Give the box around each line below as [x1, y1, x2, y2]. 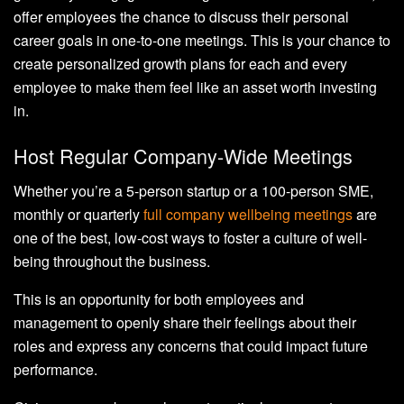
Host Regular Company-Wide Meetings [14, 141, 353, 170]
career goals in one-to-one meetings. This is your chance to [14, 30, 390, 51]
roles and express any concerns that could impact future [14, 335, 368, 356]
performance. [14, 358, 97, 380]
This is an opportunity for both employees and [14, 288, 304, 309]
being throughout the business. [14, 250, 210, 271]
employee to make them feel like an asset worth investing [14, 77, 377, 98]
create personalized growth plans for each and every [14, 53, 347, 75]
